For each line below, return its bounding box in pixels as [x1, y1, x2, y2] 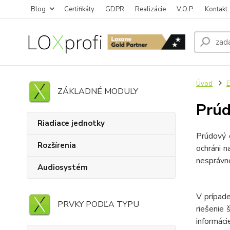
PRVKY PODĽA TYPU [57, 199, 139, 210]
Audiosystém [37, 162, 88, 172]
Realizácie [135, 5, 166, 14]
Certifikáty [64, 5, 94, 14]
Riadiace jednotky [37, 118, 105, 128]
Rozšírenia [37, 140, 76, 150]
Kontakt [205, 5, 227, 14]
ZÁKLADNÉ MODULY [57, 86, 138, 97]
